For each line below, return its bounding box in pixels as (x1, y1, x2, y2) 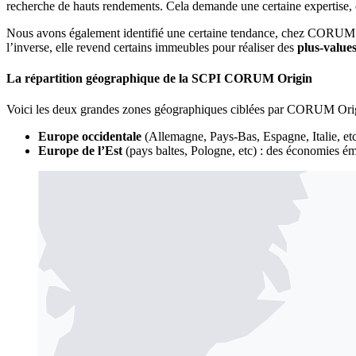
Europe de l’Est (38, 144, 122, 158)
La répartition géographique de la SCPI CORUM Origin (6, 71, 312, 85)
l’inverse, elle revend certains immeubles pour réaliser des (6, 40, 297, 54)
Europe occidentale (38, 130, 141, 144)
